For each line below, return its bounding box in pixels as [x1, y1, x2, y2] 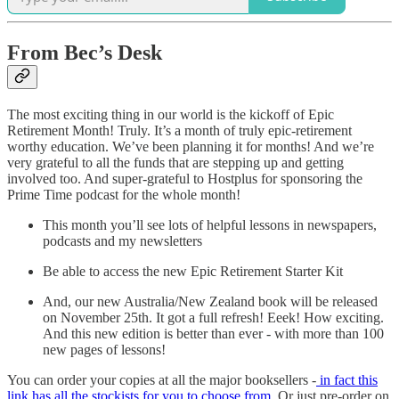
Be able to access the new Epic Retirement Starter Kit [43, 263, 343, 279]
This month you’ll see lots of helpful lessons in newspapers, [43, 216, 377, 232]
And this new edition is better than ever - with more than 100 [43, 325, 384, 341]
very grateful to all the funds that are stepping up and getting [7, 154, 344, 170]
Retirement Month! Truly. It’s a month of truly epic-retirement [7, 122, 352, 138]
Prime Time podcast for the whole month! [7, 186, 240, 202]
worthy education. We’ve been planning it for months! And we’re [7, 138, 374, 154]
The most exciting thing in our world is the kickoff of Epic [7, 106, 334, 122]
